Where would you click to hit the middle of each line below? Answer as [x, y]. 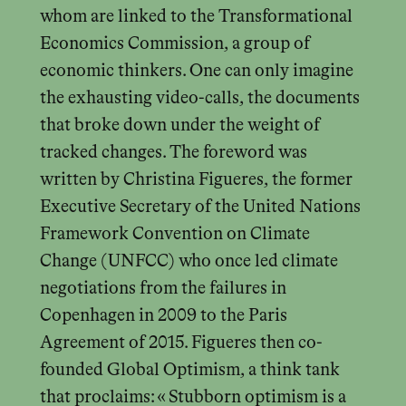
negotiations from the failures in [163, 288]
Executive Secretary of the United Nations [200, 207]
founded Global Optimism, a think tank [189, 370]
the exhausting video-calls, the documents [199, 98]
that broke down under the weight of [179, 125]
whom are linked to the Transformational [196, 16]
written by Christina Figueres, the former [196, 179]
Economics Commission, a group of [174, 43]
